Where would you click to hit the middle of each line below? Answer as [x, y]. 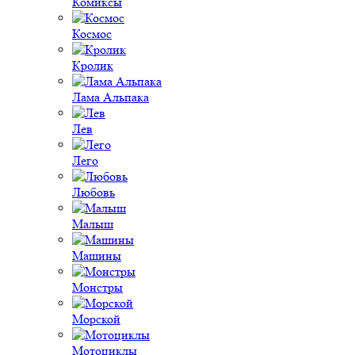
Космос [92, 34]
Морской [96, 319]
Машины [97, 256]
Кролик [93, 65]
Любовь [94, 192]
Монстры [97, 287]
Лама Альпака [111, 97]
